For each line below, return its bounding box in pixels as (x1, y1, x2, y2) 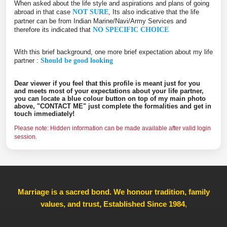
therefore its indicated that (14, 25, 93, 33)
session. (14, 133, 37, 141)
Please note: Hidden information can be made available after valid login (14, 125, 211, 132)
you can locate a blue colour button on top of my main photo (14, 94, 206, 102)
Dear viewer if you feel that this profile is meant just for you (14, 79, 200, 87)
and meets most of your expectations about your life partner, (14, 87, 204, 95)
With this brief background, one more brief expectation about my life (14, 48, 213, 56)
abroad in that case (14, 8, 72, 16)
